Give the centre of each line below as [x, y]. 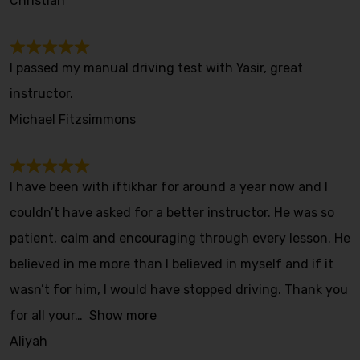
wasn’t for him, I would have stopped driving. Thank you [179, 290]
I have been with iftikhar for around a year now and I [169, 187]
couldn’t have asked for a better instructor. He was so [172, 213]
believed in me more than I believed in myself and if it [172, 264]
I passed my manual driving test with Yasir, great [156, 68]
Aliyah [29, 341]
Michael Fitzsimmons [73, 119]
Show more [123, 315]
